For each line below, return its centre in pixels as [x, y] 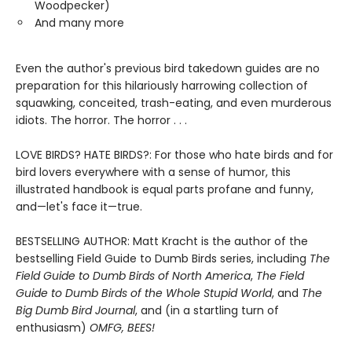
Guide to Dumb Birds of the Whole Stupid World [144, 293]
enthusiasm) [53, 328]
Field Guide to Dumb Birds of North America [133, 276]
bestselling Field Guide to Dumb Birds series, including [163, 259]
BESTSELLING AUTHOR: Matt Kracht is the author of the [162, 242]
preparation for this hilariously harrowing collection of [162, 86]
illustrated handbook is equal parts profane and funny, [165, 190]
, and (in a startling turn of [207, 311]
